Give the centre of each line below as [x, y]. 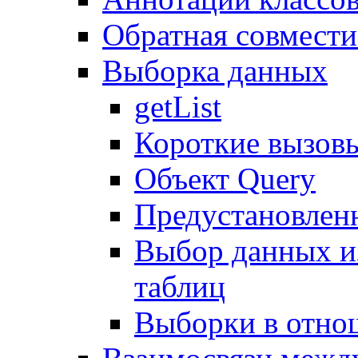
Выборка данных [215, 71]
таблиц [180, 286]
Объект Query [225, 179]
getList [178, 107]
